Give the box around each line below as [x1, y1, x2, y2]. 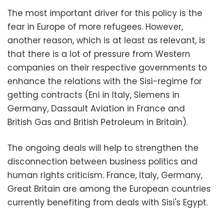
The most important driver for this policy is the [7, 7, 202, 19]
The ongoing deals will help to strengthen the [7, 142, 199, 154]
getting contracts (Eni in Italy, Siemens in [7, 89, 180, 101]
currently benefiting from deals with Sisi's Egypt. [7, 196, 208, 208]
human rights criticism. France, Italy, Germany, [7, 169, 202, 181]
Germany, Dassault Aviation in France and [7, 102, 185, 114]
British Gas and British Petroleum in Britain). [7, 116, 193, 128]
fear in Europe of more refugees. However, [7, 20, 183, 33]
